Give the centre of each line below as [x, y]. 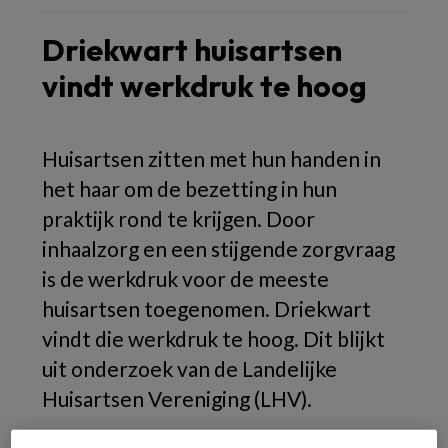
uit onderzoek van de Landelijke [189, 368]
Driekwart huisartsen [192, 50]
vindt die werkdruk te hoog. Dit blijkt [213, 338]
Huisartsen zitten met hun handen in [211, 158]
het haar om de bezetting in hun [189, 188]
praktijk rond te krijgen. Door [178, 218]
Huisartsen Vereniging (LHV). [177, 398]
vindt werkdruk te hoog [204, 86]
